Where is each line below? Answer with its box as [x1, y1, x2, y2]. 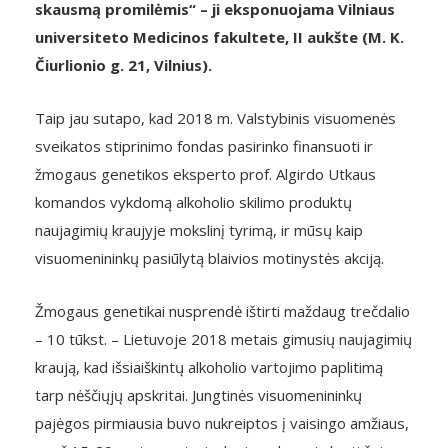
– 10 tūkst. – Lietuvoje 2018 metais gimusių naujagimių [35, 329, 412, 349]
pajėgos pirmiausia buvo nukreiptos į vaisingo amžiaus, [35, 413, 409, 433]
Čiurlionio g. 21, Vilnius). [35, 55, 212, 75]
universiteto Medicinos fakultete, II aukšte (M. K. [35, 27, 404, 47]
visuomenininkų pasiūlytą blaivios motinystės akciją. [35, 248, 384, 268]
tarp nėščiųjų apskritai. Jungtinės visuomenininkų [35, 385, 362, 405]
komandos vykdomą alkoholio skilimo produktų [35, 192, 352, 212]
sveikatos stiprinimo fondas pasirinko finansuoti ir [35, 136, 373, 156]
